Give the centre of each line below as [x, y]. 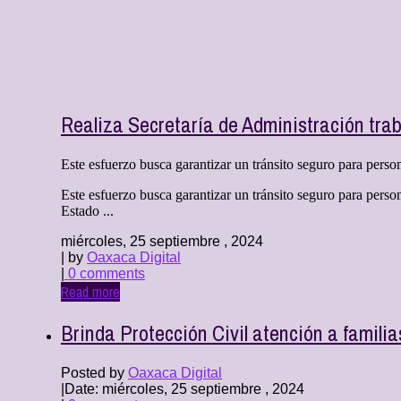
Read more [90, 291]
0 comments [105, 273]
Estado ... [87, 210]
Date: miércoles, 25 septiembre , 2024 [184, 389]
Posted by [94, 373]
